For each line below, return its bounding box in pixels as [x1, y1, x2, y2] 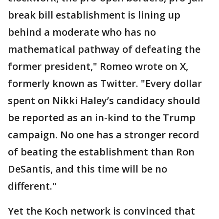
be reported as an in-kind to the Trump [8, 111, 196, 125]
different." [8, 179, 57, 193]
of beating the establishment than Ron [8, 145, 195, 159]
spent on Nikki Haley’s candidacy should [8, 94, 200, 108]
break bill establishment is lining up [8, 8, 180, 22]
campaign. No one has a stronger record [8, 128, 199, 142]
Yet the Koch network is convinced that [8, 204, 195, 218]
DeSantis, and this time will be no [8, 162, 167, 176]
